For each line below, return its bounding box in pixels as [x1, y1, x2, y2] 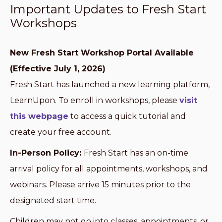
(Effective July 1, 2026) [10, 64, 106, 73]
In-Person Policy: [10, 148, 84, 158]
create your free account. [10, 127, 111, 137]
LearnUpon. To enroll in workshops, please [10, 96, 179, 105]
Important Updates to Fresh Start [10, 2, 206, 16]
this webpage [10, 111, 68, 121]
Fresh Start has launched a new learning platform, [10, 80, 210, 89]
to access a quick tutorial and [68, 111, 186, 121]
